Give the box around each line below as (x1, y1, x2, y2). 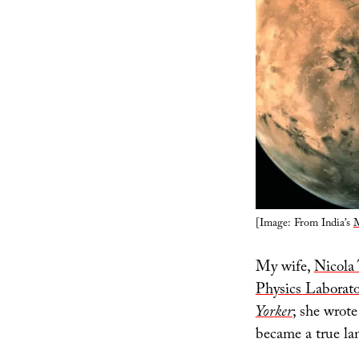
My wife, (255, 256, 314, 282)
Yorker (255, 301, 292, 327)
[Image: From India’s (255, 214, 353, 234)
